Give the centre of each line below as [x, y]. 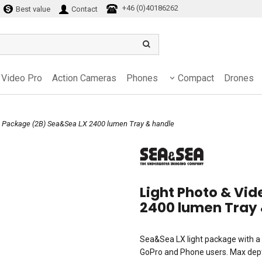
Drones [239, 78]
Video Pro [22, 78]
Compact [196, 78]
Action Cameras [84, 78]
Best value [32, 9]
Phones [142, 78]
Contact [83, 9]
